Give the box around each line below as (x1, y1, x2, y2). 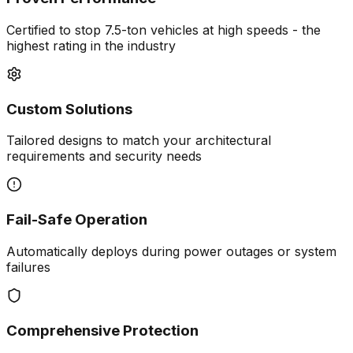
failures (6, 258, 50, 275)
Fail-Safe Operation (6, 210, 147, 229)
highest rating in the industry (6, 38, 176, 54)
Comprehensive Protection (6, 321, 199, 340)
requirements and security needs (6, 148, 202, 165)
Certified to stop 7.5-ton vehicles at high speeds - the (6, 22, 321, 39)
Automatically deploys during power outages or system (6, 243, 336, 259)
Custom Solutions (6, 99, 132, 118)
